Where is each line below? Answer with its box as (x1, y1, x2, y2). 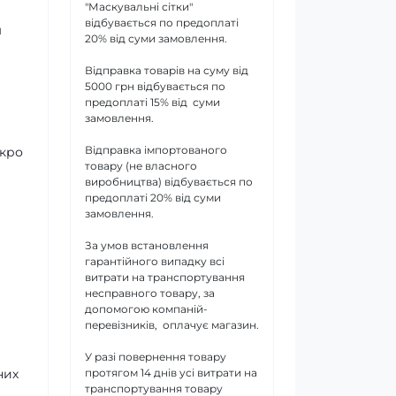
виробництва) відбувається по (85, 174, 253, 188)
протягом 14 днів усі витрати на (85, 365, 257, 379)
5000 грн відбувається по (85, 79, 225, 93)
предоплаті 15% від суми (85, 95, 220, 109)
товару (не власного (85, 158, 197, 172)
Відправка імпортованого (85, 142, 227, 156)
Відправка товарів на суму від (85, 63, 248, 77)
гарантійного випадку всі (85, 254, 225, 268)
